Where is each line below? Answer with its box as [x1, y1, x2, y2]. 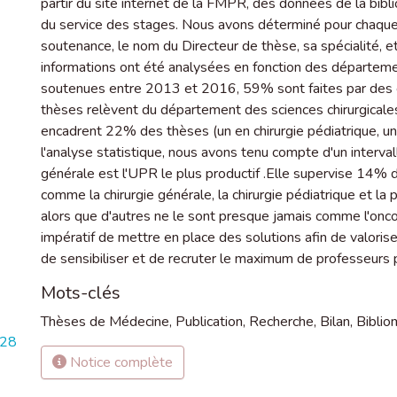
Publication [175, 312, 243, 331]
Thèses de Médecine [41, 312, 169, 331]
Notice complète [66, 353, 173, 372]
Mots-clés [41, 281, 121, 305]
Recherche [249, 312, 314, 331]
